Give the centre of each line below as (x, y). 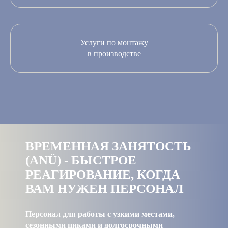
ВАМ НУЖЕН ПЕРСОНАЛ (105, 188)
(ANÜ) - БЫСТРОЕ (81, 160)
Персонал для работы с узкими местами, (100, 214)
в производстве (114, 53)
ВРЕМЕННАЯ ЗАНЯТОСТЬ (108, 146)
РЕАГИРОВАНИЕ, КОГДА (103, 174)
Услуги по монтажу (114, 42)
